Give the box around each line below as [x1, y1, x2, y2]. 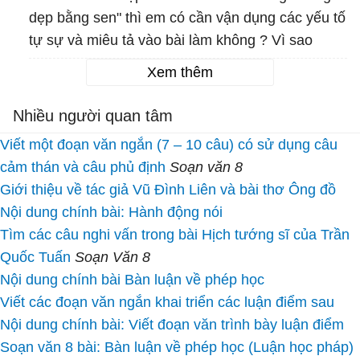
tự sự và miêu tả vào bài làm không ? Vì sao [29, 32, 313, 49]
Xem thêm [147, 64, 213, 81]
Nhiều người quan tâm [13, 107, 173, 125]
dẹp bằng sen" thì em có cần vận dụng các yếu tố [29, 10, 346, 27]
